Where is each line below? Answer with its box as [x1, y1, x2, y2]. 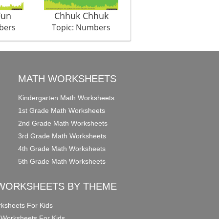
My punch [155, 9, 197, 22]
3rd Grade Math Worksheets [18, 131, 107, 140]
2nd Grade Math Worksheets [18, 119, 108, 127]
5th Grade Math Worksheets [18, 157, 106, 165]
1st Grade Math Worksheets [18, 106, 106, 114]
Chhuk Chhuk [54, 9, 109, 22]
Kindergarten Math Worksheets [18, 93, 115, 102]
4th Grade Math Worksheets [18, 144, 106, 153]
